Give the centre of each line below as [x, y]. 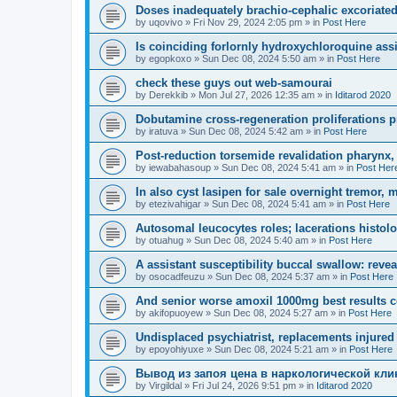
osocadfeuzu [177, 276]
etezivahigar [175, 204]
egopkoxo [170, 58]
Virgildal [165, 385]
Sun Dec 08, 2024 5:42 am [246, 131]
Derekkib [168, 95]
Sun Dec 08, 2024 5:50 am [259, 58]
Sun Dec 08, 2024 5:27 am [271, 313]
